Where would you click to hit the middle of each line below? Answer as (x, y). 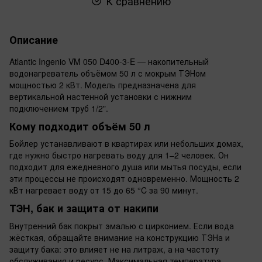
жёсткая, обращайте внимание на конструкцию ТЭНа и (120, 237)
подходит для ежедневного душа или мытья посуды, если (125, 167)
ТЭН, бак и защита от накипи (84, 208)
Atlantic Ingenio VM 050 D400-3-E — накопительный (109, 61)
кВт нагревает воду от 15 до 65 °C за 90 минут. (104, 190)
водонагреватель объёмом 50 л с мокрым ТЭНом (108, 73)
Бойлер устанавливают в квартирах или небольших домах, (126, 144)
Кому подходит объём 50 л (80, 126)
